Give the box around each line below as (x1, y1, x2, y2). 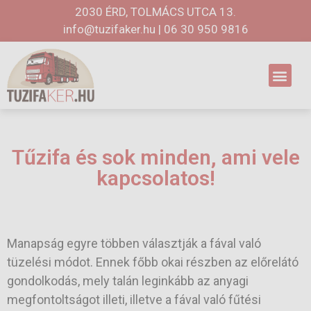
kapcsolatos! (96, 166, 215, 191)
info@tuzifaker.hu (62, 22, 155, 36)
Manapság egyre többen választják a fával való (7, 235, 261, 251)
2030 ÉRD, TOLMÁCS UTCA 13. (75, 5, 236, 19)
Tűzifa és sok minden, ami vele (11, 145, 300, 170)
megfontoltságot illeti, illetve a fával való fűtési (7, 292, 261, 307)
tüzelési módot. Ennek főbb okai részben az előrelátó (7, 254, 299, 269)
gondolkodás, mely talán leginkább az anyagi (7, 273, 249, 288)
